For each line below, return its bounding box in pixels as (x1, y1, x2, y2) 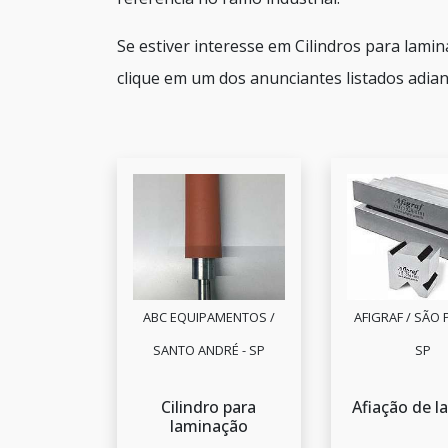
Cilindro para (161, 396, 257, 419)
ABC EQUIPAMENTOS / (142, 308, 275, 327)
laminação (169, 415, 248, 438)
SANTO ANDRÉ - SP (152, 341, 265, 360)
